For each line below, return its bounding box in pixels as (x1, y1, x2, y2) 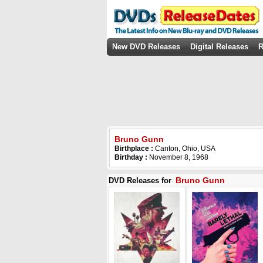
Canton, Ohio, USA (155, 144, 215, 153)
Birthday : (114, 153, 147, 161)
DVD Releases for (109, 176, 174, 185)
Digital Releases (190, 42, 248, 51)
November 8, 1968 (147, 153, 208, 161)
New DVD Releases (112, 42, 180, 51)
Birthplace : (114, 144, 155, 153)
